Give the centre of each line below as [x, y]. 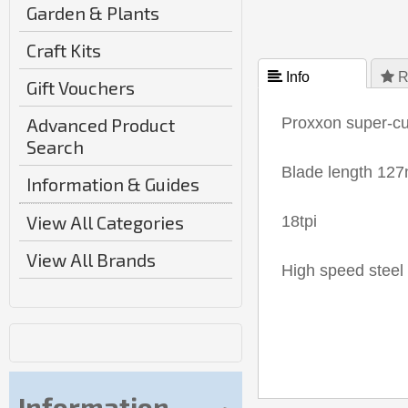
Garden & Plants [93, 13]
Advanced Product [101, 125]
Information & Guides [113, 184]
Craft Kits [64, 50]
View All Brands [91, 260]
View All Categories [105, 222]
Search [55, 147]
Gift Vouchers [81, 87]
